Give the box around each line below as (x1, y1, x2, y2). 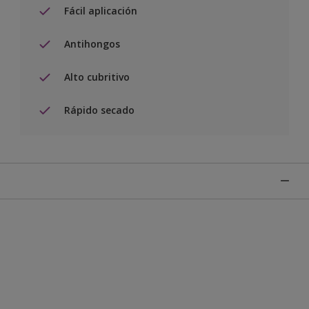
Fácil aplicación (64, 4, 137, 18)
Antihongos (64, 37, 120, 51)
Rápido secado (64, 103, 134, 117)
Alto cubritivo (64, 70, 130, 84)
